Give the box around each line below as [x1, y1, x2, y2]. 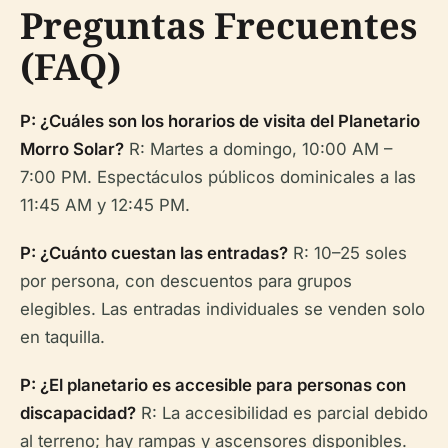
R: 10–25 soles [288, 243, 407, 264]
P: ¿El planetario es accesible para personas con [20, 375, 406, 396]
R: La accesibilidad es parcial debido [136, 403, 428, 424]
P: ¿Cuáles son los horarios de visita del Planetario [20, 111, 420, 132]
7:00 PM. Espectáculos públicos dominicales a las [20, 167, 416, 188]
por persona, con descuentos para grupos [20, 271, 352, 292]
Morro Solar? [20, 139, 124, 160]
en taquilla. [20, 327, 105, 348]
